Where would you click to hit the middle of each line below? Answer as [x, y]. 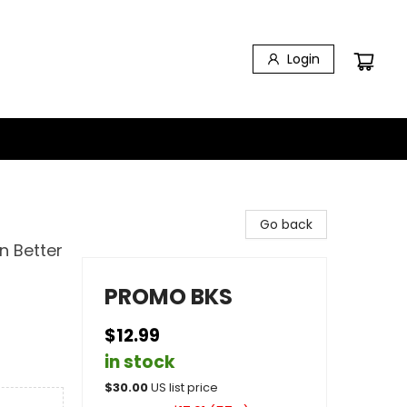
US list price [184, 387]
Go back [286, 224]
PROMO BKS [169, 297]
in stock [140, 362]
